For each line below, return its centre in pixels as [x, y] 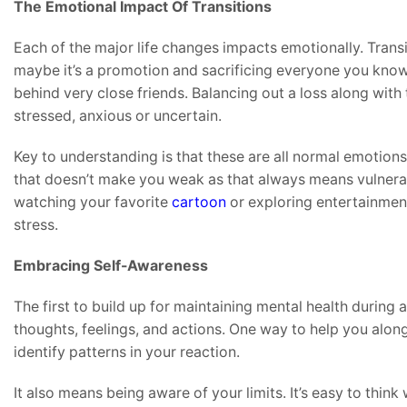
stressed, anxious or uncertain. [118, 115]
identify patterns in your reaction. [127, 352]
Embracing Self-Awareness [111, 265]
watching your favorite [91, 202]
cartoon [197, 202]
